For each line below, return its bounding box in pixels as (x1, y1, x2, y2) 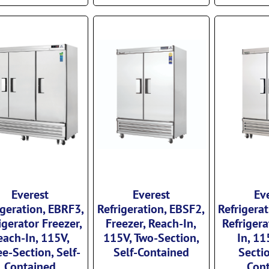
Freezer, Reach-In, (106, 214, 197, 231)
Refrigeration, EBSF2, (97, 200, 205, 216)
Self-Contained (113, 243, 189, 259)
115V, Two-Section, (103, 229, 199, 245)
